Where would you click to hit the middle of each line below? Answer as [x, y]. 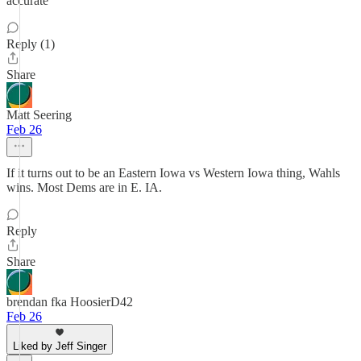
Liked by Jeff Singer [60, 346]
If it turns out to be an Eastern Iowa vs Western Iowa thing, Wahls [173, 173]
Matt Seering [39, 115]
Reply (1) [31, 44]
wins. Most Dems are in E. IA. [84, 187]
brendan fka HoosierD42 [70, 302]
